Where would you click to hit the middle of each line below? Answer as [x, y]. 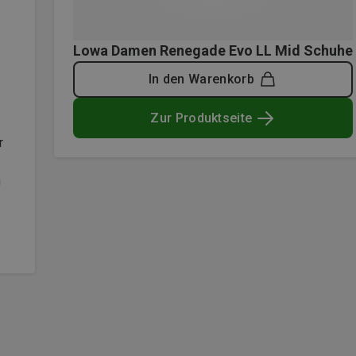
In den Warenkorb [201, 79]
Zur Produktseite [201, 118]
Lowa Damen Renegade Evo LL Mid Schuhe [213, 50]
